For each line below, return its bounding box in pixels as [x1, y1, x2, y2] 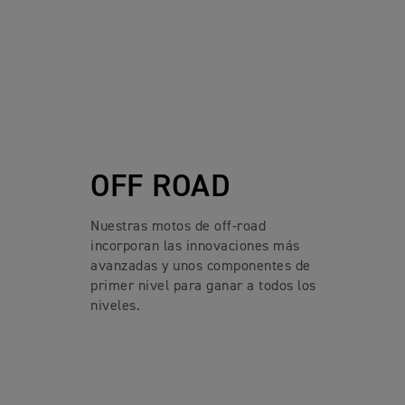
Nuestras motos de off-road [90, 219, 266, 234]
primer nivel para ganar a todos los [90, 278, 316, 294]
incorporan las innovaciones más [90, 239, 300, 254]
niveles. [90, 298, 140, 314]
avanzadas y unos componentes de [90, 259, 311, 274]
